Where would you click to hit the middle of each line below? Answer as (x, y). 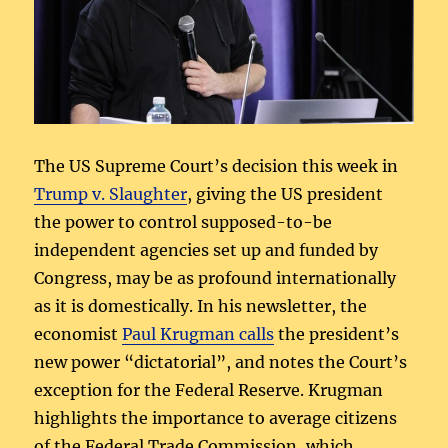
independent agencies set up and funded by (206, 250)
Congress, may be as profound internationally (215, 278)
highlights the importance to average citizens (216, 418)
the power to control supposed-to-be (183, 222)
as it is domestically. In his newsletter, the (201, 306)
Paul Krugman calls (198, 334)
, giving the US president (285, 194)
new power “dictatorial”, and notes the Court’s (221, 362)
